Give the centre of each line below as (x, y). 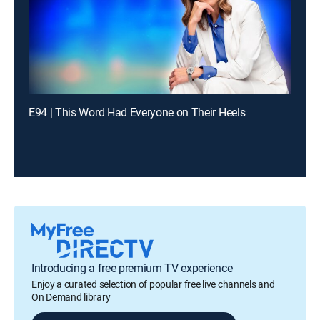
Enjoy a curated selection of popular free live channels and (153, 284)
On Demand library (71, 297)
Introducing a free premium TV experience (132, 268)
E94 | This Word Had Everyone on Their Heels (137, 112)
